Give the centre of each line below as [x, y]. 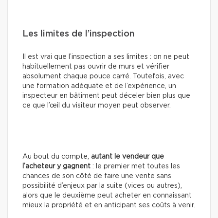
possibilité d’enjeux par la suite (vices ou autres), [102, 186]
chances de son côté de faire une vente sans [97, 176]
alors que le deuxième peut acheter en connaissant [107, 195]
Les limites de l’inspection [78, 34]
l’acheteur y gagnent [56, 166]
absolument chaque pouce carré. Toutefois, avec [103, 76]
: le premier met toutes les [135, 166]
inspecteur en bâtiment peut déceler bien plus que [106, 96]
